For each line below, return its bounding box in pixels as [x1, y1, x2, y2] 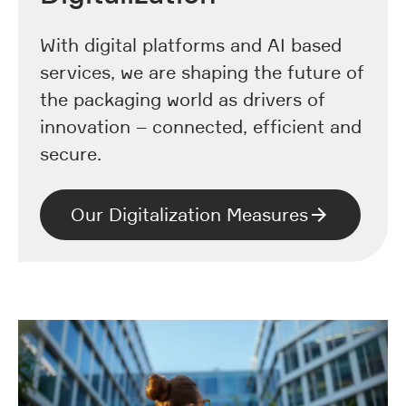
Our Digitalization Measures [71, 203, 308, 226]
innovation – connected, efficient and [40, 115, 362, 138]
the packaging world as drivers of [40, 88, 325, 111]
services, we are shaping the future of [40, 61, 364, 83]
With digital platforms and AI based [40, 34, 342, 56]
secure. [40, 142, 101, 165]
